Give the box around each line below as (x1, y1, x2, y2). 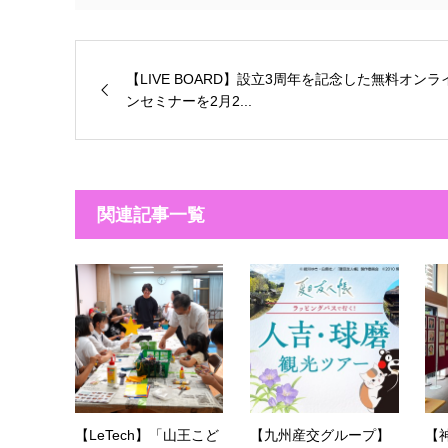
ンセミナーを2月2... (125, 93, 252, 109)
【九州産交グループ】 (249, 426, 390, 443)
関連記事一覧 (96, 202, 205, 226)
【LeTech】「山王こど (74, 426, 219, 443)
